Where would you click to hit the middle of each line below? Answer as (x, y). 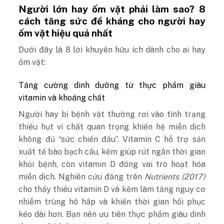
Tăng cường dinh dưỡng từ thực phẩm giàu (112, 85)
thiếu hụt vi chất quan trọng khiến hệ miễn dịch (112, 127)
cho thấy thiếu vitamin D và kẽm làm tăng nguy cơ (112, 189)
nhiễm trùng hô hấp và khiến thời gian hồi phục (112, 202)
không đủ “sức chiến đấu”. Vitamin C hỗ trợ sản (112, 139)
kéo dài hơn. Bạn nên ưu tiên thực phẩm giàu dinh (112, 214)
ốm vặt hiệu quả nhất (66, 33)
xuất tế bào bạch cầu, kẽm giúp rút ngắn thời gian (112, 152)
